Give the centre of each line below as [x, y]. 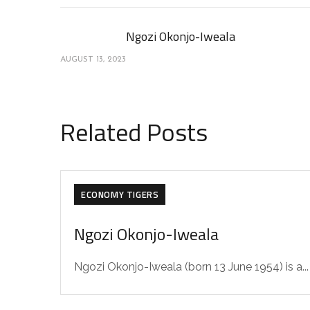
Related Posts [134, 132]
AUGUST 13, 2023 [93, 60]
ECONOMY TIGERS [120, 194]
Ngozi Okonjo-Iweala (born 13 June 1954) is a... [191, 267]
